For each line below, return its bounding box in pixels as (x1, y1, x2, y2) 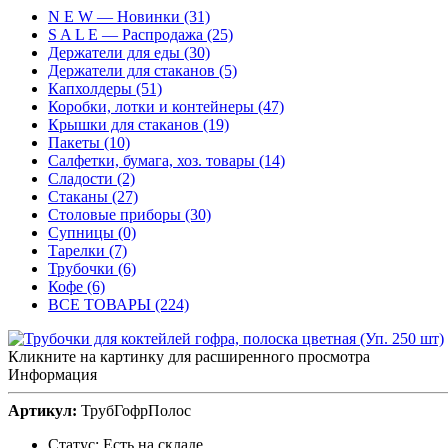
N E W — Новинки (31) (48, 8, 210, 26)
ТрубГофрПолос (81, 402, 191, 420)
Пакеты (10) (48, 134, 130, 152)
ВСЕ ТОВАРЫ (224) (48, 296, 189, 314)
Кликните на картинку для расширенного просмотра (8, 348, 370, 366)
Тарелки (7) (48, 242, 127, 260)
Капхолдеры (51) (48, 80, 162, 98)
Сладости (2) (48, 170, 135, 188)
